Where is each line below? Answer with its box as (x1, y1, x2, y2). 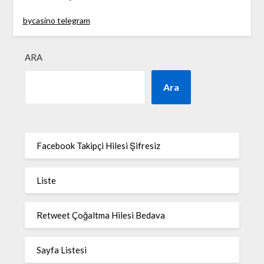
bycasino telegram (22, 15, 90, 26)
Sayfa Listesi (37, 244, 87, 255)
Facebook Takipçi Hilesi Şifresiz (37, 140, 161, 151)
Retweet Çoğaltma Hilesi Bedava (37, 209, 166, 220)
